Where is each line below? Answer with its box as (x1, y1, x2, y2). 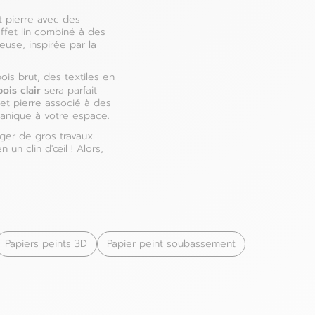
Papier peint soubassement (106, 238, 236, 250)
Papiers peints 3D (4, 238, 87, 250)
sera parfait (41, 84, 97, 96)
